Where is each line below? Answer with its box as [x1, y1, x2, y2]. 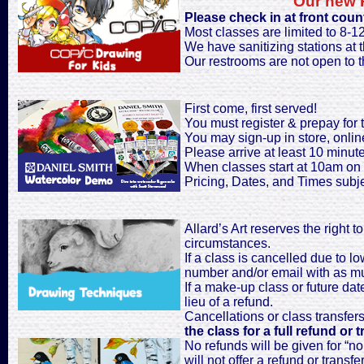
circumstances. [184, 236, 271, 250]
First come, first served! [184, 102, 317, 115]
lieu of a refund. [184, 295, 273, 309]
